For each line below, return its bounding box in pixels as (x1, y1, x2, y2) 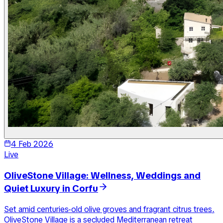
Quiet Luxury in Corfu (4, 182, 98, 195)
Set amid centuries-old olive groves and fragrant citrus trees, (4, 204, 215, 215)
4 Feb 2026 (11, 139, 53, 150)
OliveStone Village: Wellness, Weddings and (4, 169, 201, 182)
